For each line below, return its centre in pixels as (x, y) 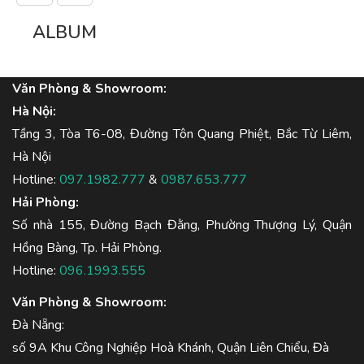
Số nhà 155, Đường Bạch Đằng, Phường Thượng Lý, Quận (182, 225)
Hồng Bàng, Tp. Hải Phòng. (87, 248)
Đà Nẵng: (40, 325)
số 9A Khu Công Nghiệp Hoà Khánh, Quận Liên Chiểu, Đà (171, 348)
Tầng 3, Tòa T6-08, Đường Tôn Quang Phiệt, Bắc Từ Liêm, (182, 134)
